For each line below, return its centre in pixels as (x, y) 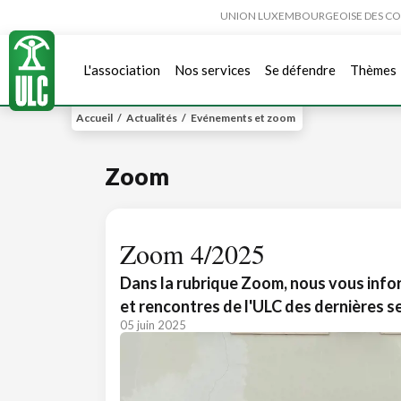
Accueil (94, 118)
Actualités (152, 118)
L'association (122, 69)
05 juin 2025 (153, 325)
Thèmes (373, 69)
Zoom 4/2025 (192, 253)
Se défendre (300, 69)
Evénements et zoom (243, 118)
